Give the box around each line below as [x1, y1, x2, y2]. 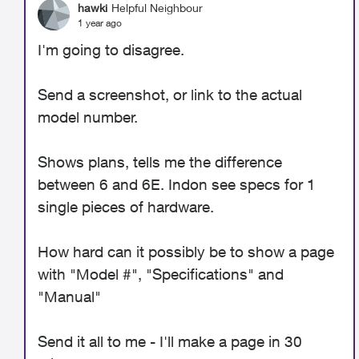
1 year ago [78, 16, 122, 29]
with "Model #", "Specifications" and [38, 265, 284, 283]
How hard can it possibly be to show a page [38, 243, 334, 260]
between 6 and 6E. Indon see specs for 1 [38, 175, 316, 193]
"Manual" [38, 288, 101, 305]
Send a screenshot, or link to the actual [38, 86, 302, 103]
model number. [38, 108, 138, 126]
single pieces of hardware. [38, 198, 214, 216]
